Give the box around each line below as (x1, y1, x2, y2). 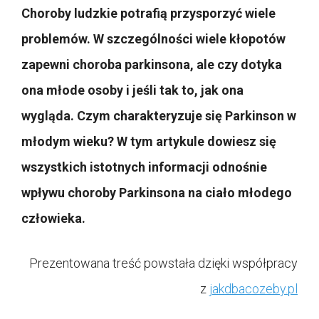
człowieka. (21, 210, 85, 226)
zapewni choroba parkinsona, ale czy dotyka (21, 56, 282, 72)
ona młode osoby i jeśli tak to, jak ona (21, 82, 244, 98)
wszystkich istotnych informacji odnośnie (21, 159, 267, 174)
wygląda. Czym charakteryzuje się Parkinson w (21, 108, 296, 123)
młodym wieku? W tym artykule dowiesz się (21, 133, 276, 149)
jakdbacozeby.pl (209, 281, 298, 296)
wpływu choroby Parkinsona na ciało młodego (21, 184, 292, 200)
